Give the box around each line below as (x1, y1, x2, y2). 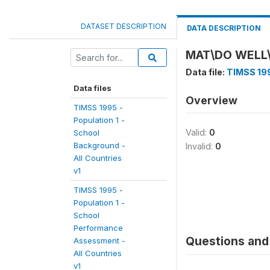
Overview (186, 94, 237, 107)
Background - (74, 140, 125, 150)
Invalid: (186, 141, 215, 151)
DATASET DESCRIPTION (81, 22, 166, 31)
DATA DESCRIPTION (187, 24, 261, 33)
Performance (74, 223, 123, 233)
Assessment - (74, 236, 125, 245)
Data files (74, 83, 111, 93)
